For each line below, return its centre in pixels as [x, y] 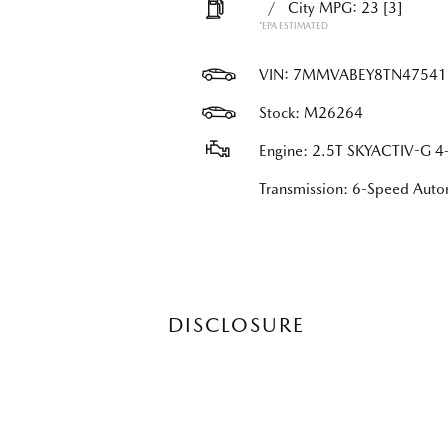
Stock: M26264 [310, 113]
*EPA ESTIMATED [293, 25]
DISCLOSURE [236, 325]
